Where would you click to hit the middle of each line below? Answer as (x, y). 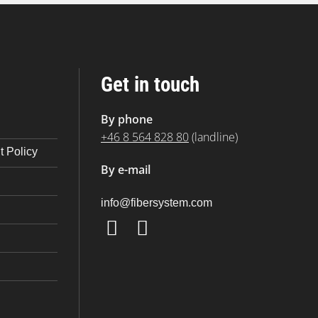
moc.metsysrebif (171, 202)
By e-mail (126, 169)
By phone (127, 119)
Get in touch (150, 84)
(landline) (213, 137)
